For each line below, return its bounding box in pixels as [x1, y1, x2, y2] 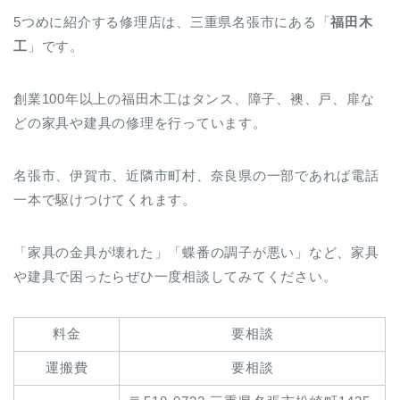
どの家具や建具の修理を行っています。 [13, 114, 267, 130]
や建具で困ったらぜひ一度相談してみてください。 [13, 268, 337, 284]
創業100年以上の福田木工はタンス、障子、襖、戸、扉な [13, 90, 375, 106]
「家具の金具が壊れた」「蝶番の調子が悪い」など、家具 [13, 244, 379, 260]
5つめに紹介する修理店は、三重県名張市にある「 [13, 13, 331, 29]
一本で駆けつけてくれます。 [13, 191, 196, 207]
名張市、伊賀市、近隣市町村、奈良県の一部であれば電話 [13, 167, 379, 183]
